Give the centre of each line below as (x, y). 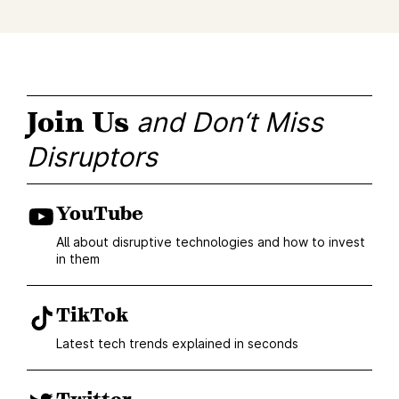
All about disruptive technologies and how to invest (211, 242)
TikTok (92, 316)
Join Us (78, 122)
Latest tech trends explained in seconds (177, 344)
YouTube (100, 214)
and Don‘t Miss (230, 122)
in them (78, 259)
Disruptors (92, 157)
